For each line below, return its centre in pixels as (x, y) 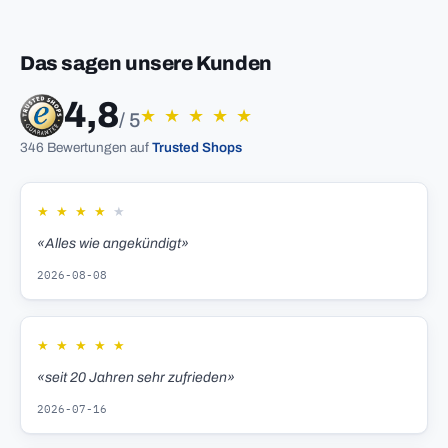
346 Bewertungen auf (86, 148)
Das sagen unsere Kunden (146, 63)
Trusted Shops (197, 148)
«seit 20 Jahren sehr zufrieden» (136, 378)
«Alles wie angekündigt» (113, 244)
